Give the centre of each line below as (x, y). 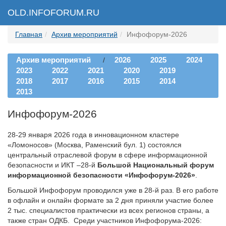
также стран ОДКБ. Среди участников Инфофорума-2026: (105, 220)
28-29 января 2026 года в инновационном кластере (93, 135)
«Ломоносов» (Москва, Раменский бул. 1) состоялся (95, 145)
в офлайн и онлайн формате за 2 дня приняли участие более (110, 200)
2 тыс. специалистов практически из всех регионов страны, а (108, 210)
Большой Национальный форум (156, 165)
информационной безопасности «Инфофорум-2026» (101, 175)
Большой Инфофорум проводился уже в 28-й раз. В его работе (113, 190)
